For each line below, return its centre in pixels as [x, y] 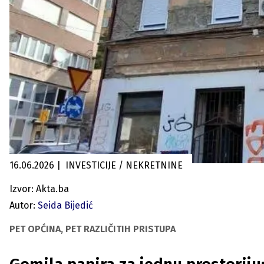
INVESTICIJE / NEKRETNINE [151, 165]
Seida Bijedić [65, 205]
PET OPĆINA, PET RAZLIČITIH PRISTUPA [93, 229]
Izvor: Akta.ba [39, 189]
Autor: [22, 205]
